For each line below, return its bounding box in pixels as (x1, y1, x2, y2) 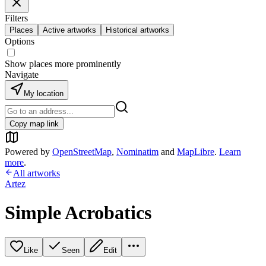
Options (5, 36, 34, 46)
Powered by (5, 147, 50, 157)
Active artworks (43, 26, 96, 34)
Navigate (5, 69, 39, 80)
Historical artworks (106, 26, 169, 34)
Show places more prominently (5, 59, 121, 69)
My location (24, 89, 64, 98)
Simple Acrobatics (5, 202, 151, 224)
